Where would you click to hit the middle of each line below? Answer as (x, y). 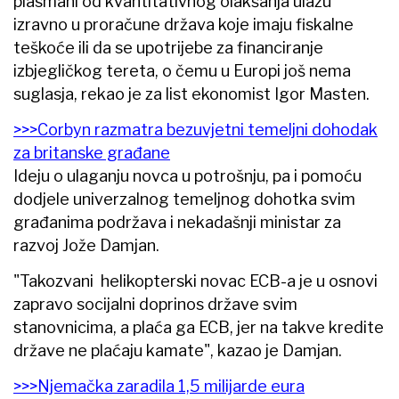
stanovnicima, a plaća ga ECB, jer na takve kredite (199, 327)
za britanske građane (92, 152)
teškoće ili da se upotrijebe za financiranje (168, 47)
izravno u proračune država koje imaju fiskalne (183, 24)
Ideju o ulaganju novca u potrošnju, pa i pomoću (187, 175)
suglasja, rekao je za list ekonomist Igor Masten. (191, 94)
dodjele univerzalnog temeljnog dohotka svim (184, 199)
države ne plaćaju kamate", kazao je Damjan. (178, 350)
